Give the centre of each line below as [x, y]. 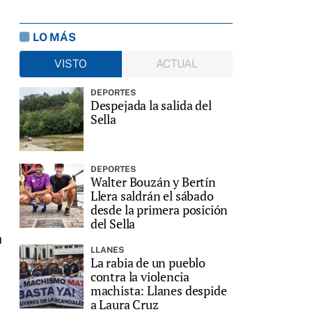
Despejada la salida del [151, 106]
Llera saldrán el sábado [152, 196]
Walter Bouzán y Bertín [153, 182]
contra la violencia [140, 277]
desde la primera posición [159, 210]
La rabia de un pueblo [148, 263]
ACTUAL [177, 64]
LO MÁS [54, 38]
